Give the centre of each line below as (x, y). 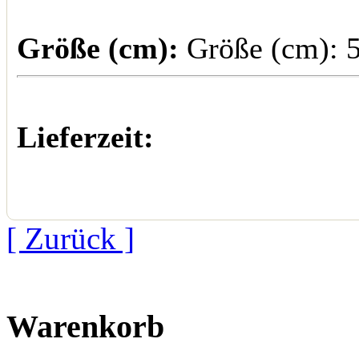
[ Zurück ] (71, 238)
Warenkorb (85, 326)
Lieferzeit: (85, 137)
